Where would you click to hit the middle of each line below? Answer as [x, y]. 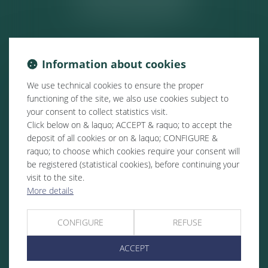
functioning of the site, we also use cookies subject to [128, 98]
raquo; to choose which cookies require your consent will [133, 151]
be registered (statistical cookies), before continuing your [133, 164]
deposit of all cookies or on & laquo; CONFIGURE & [122, 138]
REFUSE [188, 222]
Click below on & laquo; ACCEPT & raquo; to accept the [130, 125]
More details [50, 191]
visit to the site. [56, 177]
